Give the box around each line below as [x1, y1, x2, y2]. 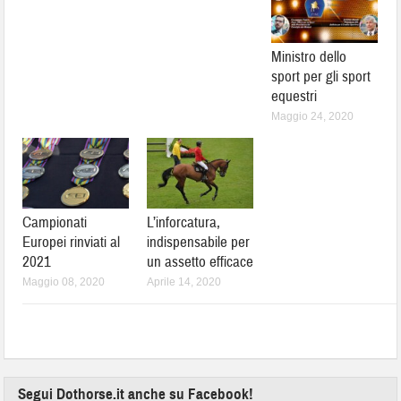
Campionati [22, 212, 88, 232]
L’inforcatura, [147, 212, 221, 232]
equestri [271, 86, 318, 106]
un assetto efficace [147, 252, 254, 271]
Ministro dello [271, 47, 347, 66]
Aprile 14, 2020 [147, 275, 222, 288]
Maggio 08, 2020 [22, 275, 106, 288]
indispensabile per [147, 232, 251, 252]
